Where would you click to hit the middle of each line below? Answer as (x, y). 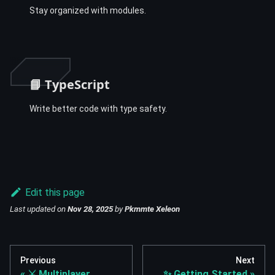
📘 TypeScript (70, 85)
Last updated (33, 209)
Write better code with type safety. (98, 109)
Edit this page (55, 193)
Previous (38, 261)
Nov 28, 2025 (90, 209)
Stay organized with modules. (88, 11)
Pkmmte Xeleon (152, 209)
